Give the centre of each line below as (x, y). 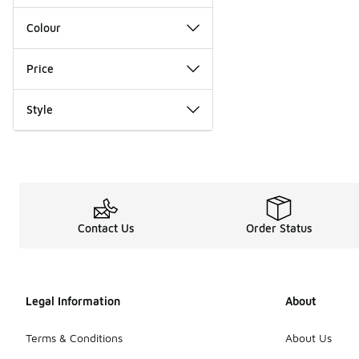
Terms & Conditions (74, 337)
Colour (44, 27)
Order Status (279, 228)
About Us (309, 337)
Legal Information (73, 301)
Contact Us (106, 228)
